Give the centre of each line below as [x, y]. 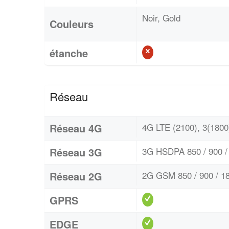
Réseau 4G [76, 128]
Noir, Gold [161, 17]
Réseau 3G [76, 152]
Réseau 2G [76, 176]
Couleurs [72, 24]
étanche [69, 53]
